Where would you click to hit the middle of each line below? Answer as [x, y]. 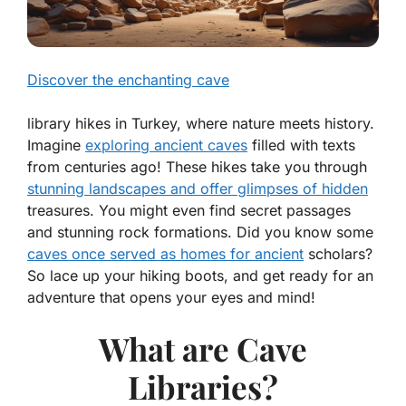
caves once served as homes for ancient [165, 254]
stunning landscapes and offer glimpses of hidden [198, 189]
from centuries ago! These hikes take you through [197, 167]
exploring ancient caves [166, 145]
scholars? [338, 254]
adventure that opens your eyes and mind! [171, 298]
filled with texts [301, 145]
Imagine [56, 145]
